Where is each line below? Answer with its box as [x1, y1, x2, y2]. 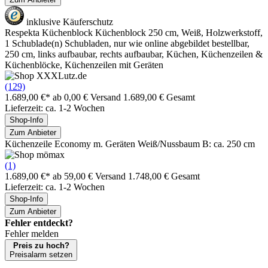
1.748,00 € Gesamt [128, 170, 200, 181]
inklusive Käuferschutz [24, 16, 113, 27]
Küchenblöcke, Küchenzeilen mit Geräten [5, 59, 163, 70]
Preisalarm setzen [10, 249, 72, 259]
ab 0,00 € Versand [53, 92, 123, 102]
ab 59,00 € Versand [53, 170, 128, 181]
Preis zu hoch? [13, 240, 69, 250]
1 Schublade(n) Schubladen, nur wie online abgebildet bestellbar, [5, 38, 249, 48]
